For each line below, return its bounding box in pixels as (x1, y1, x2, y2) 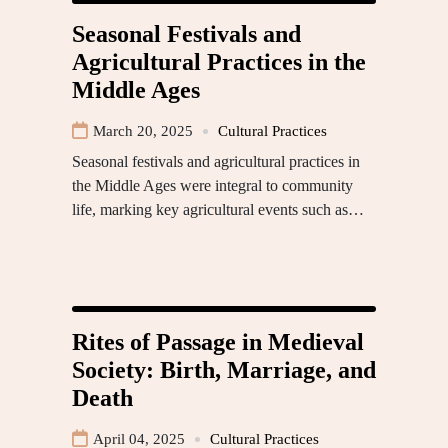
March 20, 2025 (93, 123, 193, 140)
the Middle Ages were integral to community (72, 177, 353, 195)
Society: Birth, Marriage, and (72, 357, 376, 384)
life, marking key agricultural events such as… (72, 201, 364, 219)
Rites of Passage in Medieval (72, 329, 364, 356)
